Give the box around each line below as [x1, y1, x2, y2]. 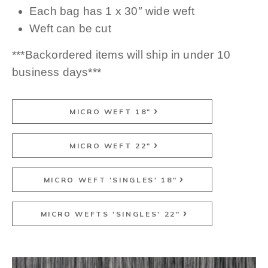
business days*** [12, 66, 102, 79]
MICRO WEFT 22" [69, 141, 151, 150]
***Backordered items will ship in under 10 [12, 48, 230, 62]
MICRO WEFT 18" [69, 106, 151, 116]
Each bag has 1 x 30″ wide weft [29, 5, 194, 18]
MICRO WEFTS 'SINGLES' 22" [40, 209, 181, 218]
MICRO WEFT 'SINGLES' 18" [43, 175, 178, 184]
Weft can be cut [29, 22, 111, 35]
